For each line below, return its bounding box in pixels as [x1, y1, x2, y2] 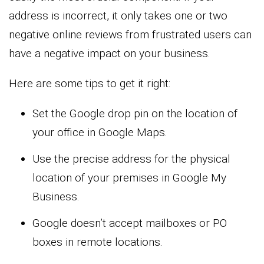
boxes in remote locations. [32, 235, 163, 249]
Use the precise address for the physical [32, 151, 230, 166]
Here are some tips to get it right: [9, 76, 170, 90]
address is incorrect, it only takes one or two [9, 8, 227, 22]
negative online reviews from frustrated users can [9, 27, 252, 41]
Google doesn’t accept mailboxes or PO [32, 216, 227, 230]
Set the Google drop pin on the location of [32, 106, 237, 120]
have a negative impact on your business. [9, 46, 210, 60]
